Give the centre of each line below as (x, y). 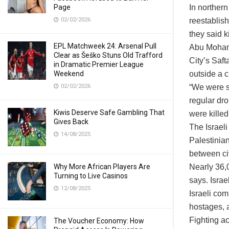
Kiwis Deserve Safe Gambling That (109, 112)
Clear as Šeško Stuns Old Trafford (108, 55)
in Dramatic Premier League (99, 64)
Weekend (69, 74)
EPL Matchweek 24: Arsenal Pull (105, 46)
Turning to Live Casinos (91, 176)
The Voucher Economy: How (99, 221)
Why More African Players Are (102, 167)
